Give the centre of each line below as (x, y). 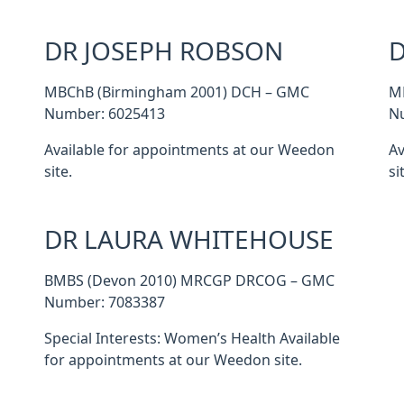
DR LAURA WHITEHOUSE (188, 240)
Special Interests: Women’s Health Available (192, 338)
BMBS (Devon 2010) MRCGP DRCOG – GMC (189, 280)
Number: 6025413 (104, 114)
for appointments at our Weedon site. (173, 360)
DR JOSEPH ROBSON (163, 51)
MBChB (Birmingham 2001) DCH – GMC (176, 92)
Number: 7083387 (104, 302)
